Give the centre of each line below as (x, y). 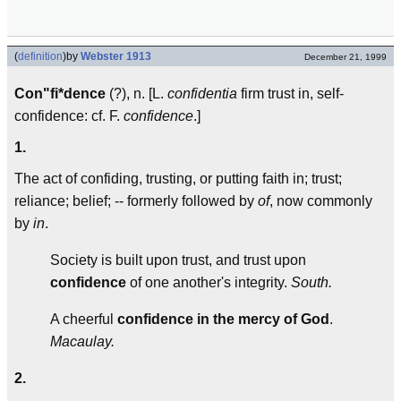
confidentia (202, 94)
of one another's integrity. (209, 282)
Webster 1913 (116, 56)
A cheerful (84, 319)
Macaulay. (82, 341)
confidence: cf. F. (69, 116)
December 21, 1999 (346, 57)
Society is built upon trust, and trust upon (178, 260)
